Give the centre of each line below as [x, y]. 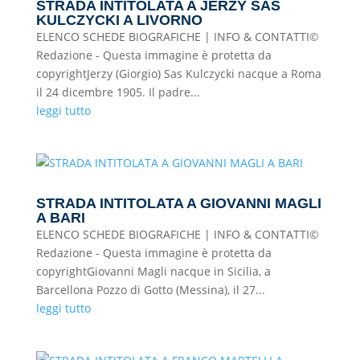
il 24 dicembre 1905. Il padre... [118, 92]
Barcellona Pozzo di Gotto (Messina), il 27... [150, 290]
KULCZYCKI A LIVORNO [119, 20]
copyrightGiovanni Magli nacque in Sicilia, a [153, 271]
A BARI [60, 218]
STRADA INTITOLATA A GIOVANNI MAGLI [178, 203]
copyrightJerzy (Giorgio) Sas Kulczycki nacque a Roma [178, 74]
